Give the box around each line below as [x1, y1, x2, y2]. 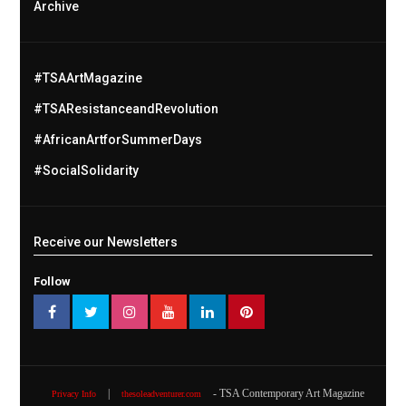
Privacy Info [51, 389, 96, 400]
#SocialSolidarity [34, 163, 140, 179]
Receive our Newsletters [34, 235, 179, 250]
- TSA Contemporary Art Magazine [209, 387, 364, 401]
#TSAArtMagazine [34, 71, 143, 86]
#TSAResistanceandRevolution [34, 101, 219, 117]
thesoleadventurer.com [121, 389, 201, 400]
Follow [34, 275, 72, 289]
